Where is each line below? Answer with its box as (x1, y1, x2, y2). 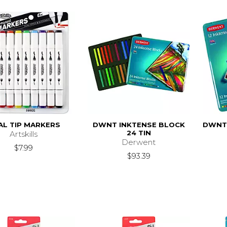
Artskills (10, 129, 38, 139)
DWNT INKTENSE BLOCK (92, 121, 185, 129)
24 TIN (126, 129, 151, 137)
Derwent (122, 137, 156, 147)
